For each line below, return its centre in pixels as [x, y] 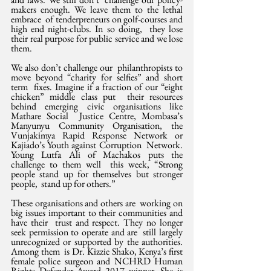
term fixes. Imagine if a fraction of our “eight [97, 87]
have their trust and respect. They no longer [97, 223]
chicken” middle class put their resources [97, 97]
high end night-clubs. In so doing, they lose [97, 29]
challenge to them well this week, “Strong [97, 165]
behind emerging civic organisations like [97, 106]
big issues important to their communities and [97, 213]
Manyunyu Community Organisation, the [97, 126]
